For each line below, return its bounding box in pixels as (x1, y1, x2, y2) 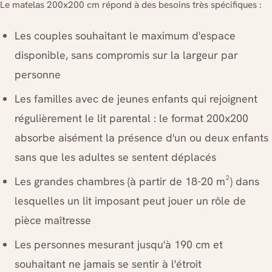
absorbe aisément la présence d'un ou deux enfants (15, 131, 268, 144)
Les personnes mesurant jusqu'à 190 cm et (15, 237, 223, 251)
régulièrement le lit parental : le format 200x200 (15, 111, 248, 125)
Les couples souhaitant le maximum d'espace (15, 29, 236, 42)
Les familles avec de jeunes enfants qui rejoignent (15, 92, 257, 106)
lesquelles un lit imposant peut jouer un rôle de (15, 194, 246, 208)
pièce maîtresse (15, 213, 91, 227)
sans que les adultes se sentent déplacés (15, 150, 216, 164)
